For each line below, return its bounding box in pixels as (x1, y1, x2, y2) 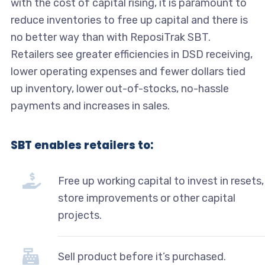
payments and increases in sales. (10, 99, 170, 113)
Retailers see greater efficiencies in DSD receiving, (10, 48, 253, 62)
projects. (57, 209, 102, 222)
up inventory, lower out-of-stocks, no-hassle (10, 82, 229, 96)
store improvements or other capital (57, 192, 235, 205)
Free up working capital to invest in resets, (57, 174, 264, 188)
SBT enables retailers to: (10, 138, 153, 153)
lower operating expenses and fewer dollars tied (10, 65, 245, 79)
